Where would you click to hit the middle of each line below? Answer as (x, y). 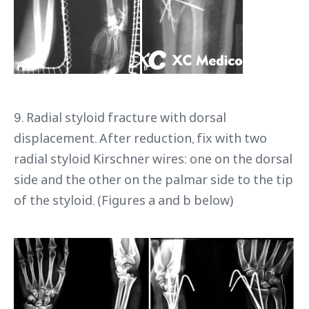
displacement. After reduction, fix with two (140, 138)
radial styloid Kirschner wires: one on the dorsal (153, 158)
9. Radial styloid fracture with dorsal (120, 117)
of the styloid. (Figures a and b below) (123, 200)
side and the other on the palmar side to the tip (153, 179)
